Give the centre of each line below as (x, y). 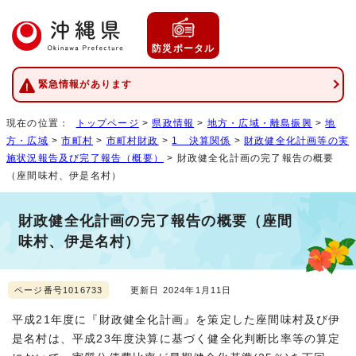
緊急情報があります (85, 85)
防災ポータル (184, 49)
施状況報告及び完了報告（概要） (85, 158)
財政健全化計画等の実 (297, 140)
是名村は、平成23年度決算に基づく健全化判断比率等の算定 (176, 339)
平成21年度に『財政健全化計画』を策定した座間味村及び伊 (176, 319)
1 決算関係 (201, 140)
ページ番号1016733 (59, 290)
